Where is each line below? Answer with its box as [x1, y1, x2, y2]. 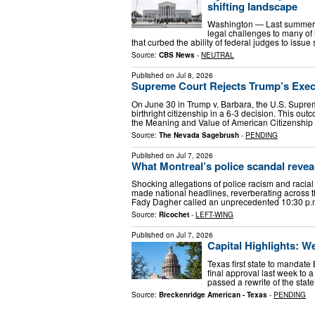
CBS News [159, 50, 195, 60]
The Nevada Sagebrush [159, 129, 239, 140]
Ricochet [159, 210, 189, 220]
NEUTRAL [201, 50, 234, 60]
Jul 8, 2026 [176, 70, 213, 81]
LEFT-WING [195, 210, 233, 220]
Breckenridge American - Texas [159, 289, 267, 300]
